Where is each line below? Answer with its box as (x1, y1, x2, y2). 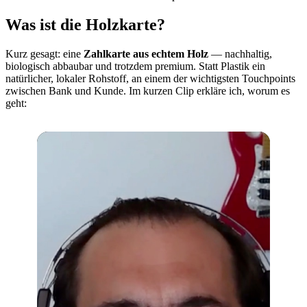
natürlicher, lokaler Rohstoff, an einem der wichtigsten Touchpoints (5, 72, 295, 84)
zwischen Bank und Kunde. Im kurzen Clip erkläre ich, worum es (5, 84, 290, 97)
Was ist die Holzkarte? (5, 15, 165, 34)
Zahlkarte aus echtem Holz (84, 47, 208, 60)
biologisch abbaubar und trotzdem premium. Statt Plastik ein (5, 60, 265, 72)
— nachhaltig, (208, 47, 272, 60)
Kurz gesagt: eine (5, 47, 84, 60)
